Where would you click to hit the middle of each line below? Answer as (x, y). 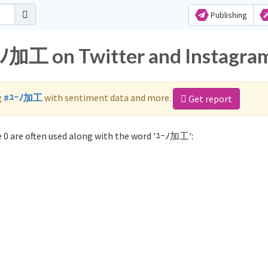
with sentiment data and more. (108, 97)
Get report (209, 99)
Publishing (228, 15)
